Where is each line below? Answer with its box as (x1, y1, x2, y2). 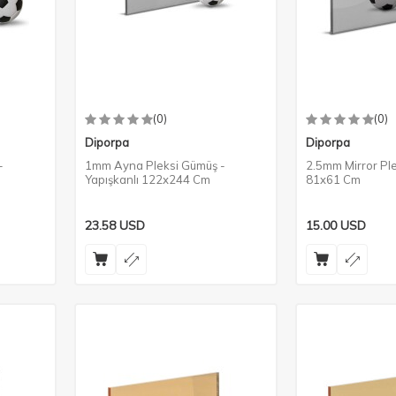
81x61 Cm (306, 172, 361, 187)
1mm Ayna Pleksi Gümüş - (85, 158, 225, 172)
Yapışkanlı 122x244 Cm (85, 172, 210, 187)
